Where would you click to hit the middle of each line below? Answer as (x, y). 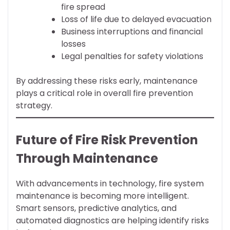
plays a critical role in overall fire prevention (104, 93)
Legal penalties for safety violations (132, 56)
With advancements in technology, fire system (110, 184)
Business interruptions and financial (132, 31)
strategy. (34, 105)
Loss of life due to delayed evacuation (136, 19)
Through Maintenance (87, 158)
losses (73, 44)
